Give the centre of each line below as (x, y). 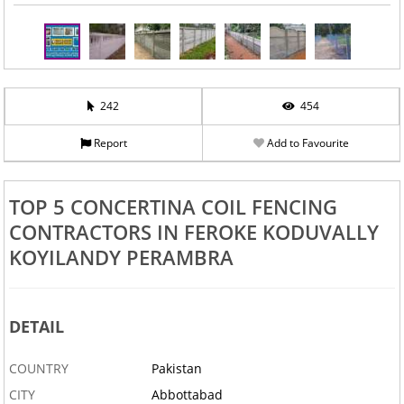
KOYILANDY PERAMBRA (121, 257)
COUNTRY (38, 369)
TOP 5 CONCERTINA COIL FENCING (173, 207)
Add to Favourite (306, 143)
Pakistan (177, 369)
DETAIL (36, 327)
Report (109, 143)
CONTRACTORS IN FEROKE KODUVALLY (193, 232)
